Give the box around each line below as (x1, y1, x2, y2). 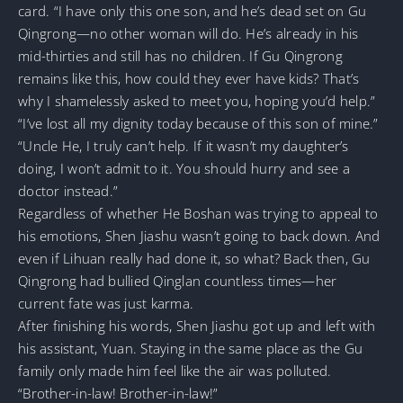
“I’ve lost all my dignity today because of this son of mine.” (18, 113, 379, 132)
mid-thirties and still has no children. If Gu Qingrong (18, 46, 343, 65)
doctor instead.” (18, 181, 119, 200)
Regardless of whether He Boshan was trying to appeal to (18, 203, 379, 222)
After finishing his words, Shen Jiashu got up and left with (18, 316, 376, 335)
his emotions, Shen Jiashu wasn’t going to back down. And (18, 226, 381, 245)
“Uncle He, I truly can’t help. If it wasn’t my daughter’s (18, 136, 349, 155)
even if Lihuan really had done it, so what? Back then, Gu (18, 248, 371, 267)
